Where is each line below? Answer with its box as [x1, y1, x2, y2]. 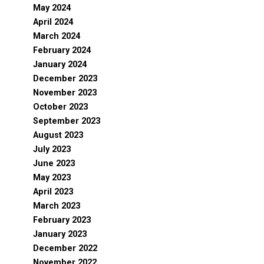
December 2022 [33, 243, 97, 253]
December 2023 [33, 74, 97, 84]
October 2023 [33, 102, 88, 112]
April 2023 [33, 187, 73, 197]
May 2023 [33, 173, 71, 183]
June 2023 [33, 159, 75, 169]
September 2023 [33, 116, 100, 126]
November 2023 [33, 88, 97, 98]
